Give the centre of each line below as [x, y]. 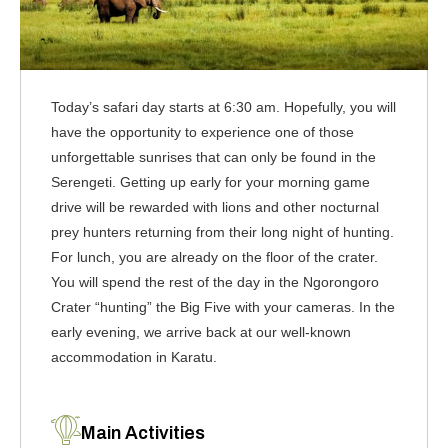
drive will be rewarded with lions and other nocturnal [215, 206]
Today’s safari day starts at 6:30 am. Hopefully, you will [223, 106]
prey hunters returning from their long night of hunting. [222, 231]
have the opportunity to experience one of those [202, 131]
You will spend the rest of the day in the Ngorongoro [215, 281]
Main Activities [143, 432]
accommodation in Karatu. [134, 356]
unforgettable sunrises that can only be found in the [213, 156]
